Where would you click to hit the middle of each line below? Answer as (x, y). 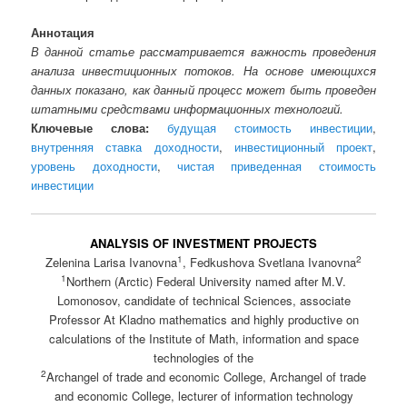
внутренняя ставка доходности (125, 146)
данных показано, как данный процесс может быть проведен (203, 89)
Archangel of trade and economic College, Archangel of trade (206, 377)
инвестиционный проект (303, 146)
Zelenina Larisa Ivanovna (111, 263)
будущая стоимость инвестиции (270, 127)
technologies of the (203, 358)
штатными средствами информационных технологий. (188, 108)
